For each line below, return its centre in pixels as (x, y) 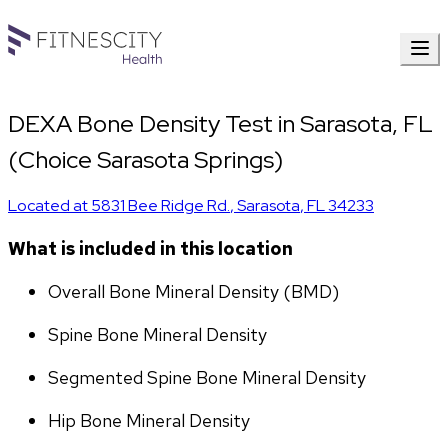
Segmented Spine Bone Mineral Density (207, 378)
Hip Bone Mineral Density (149, 421)
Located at (49, 206)
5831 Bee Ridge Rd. (160, 206)
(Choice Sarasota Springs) (145, 160)
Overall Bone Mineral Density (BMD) (193, 292)
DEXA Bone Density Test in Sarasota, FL (220, 124)
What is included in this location (150, 249)
